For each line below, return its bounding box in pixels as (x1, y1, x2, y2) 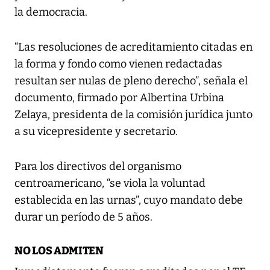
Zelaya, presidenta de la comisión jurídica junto (14, 108, 253, 122)
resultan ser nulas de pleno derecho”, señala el (14, 74, 248, 88)
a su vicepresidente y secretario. (14, 125, 178, 139)
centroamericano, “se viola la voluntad (14, 177, 206, 190)
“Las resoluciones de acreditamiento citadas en (14, 40, 253, 54)
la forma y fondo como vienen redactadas (14, 57, 222, 71)
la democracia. (14, 5, 87, 19)
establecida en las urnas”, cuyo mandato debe (14, 193, 243, 207)
